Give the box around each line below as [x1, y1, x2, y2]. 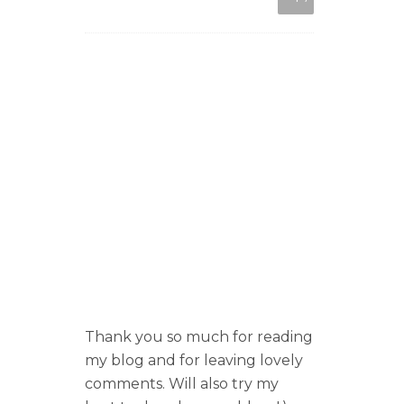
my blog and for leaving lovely [85, 351, 303, 369]
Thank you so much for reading [85, 327, 313, 345]
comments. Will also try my [85, 374, 279, 392]
